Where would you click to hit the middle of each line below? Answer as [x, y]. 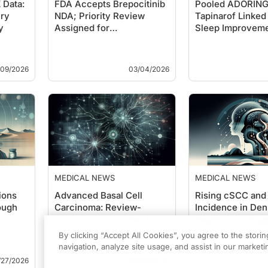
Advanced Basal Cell [98, 195]
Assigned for [82, 28]
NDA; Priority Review [100, 16]
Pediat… [212, 40]
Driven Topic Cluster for [106, 219]
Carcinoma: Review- [98, 207]
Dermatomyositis [91, 40]
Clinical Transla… [91, 231]
